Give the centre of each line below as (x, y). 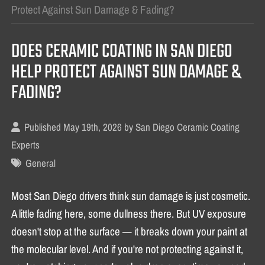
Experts (26, 145)
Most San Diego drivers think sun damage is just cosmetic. (131, 195)
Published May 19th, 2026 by (80, 127)
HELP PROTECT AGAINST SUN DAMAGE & (126, 72)
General (41, 163)
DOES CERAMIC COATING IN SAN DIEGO (122, 51)
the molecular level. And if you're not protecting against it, (127, 249)
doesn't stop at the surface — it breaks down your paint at (130, 231)
